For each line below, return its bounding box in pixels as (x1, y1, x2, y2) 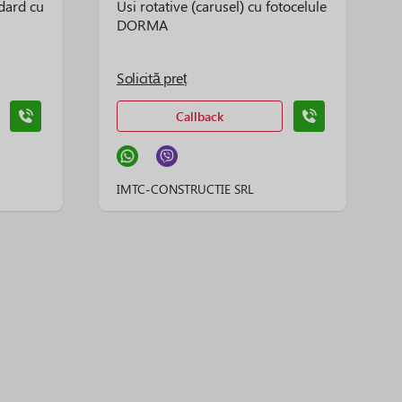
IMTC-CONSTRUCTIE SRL (117, 180, 254, 197)
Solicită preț (117, 68, 187, 87)
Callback (176, 108, 223, 125)
